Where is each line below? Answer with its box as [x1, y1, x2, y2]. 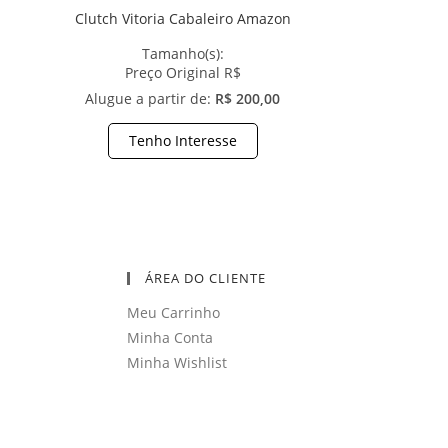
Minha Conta [127, 327, 213, 347]
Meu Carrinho [127, 302, 220, 322]
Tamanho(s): [141, 44, 224, 64]
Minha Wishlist [127, 352, 227, 372]
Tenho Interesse [128, 131, 237, 151]
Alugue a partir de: [85, 89, 216, 109]
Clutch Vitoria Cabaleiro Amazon [74, 9, 291, 29]
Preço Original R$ [124, 63, 241, 83]
